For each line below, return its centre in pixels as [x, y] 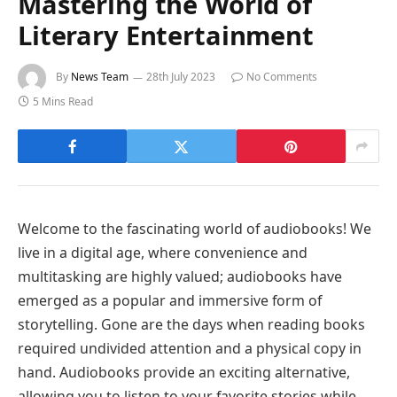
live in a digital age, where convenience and [163, 253]
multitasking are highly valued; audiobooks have [180, 277]
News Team [100, 77]
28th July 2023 [181, 77]
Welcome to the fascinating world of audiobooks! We [195, 229]
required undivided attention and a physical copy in [190, 349]
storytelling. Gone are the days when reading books [191, 325]
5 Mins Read [63, 102]
